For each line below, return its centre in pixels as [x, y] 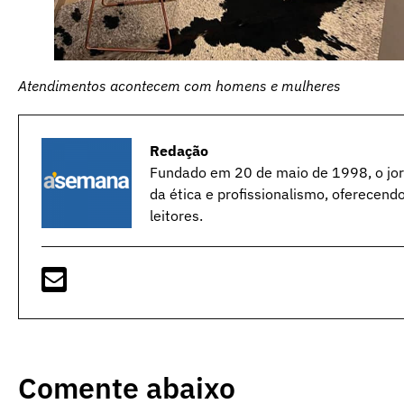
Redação [179, 151]
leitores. [176, 216]
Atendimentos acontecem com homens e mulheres [179, 86]
